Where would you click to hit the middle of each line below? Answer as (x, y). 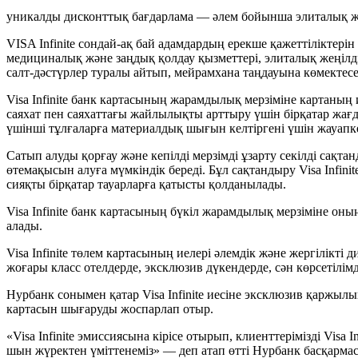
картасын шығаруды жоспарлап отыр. (110, 308)
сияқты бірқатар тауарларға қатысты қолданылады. (146, 184)
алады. (24, 225)
